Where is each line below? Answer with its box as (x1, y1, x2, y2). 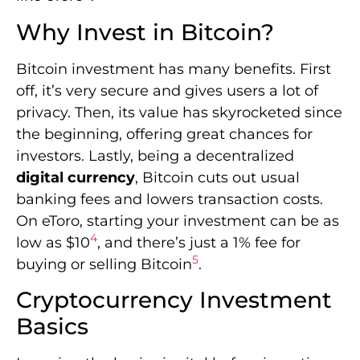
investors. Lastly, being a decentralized (16, 146, 294, 165)
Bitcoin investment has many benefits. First (16, 59, 331, 78)
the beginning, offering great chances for (16, 125, 313, 143)
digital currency (16, 168, 135, 186)
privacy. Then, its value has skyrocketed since (16, 103, 342, 121)
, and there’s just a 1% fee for (97, 233, 301, 252)
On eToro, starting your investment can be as (16, 211, 339, 230)
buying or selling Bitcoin (16, 255, 192, 273)
